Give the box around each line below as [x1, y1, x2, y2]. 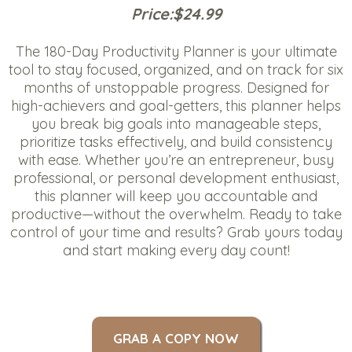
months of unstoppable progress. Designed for [23, 78, 329, 97]
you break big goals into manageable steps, [31, 114, 321, 133]
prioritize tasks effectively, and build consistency [20, 132, 332, 151]
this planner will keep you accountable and [35, 186, 317, 205]
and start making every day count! [62, 240, 290, 259]
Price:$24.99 [130, 3, 222, 24]
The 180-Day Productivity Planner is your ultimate [15, 42, 337, 60]
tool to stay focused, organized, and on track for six [9, 60, 343, 79]
